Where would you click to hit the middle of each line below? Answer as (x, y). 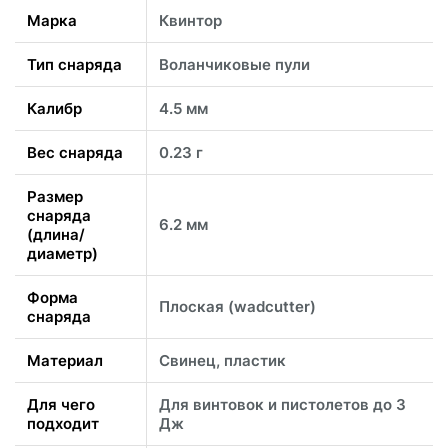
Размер (55, 197)
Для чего (61, 405)
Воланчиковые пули (234, 65)
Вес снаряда (75, 153)
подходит (63, 424)
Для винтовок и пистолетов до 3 (282, 405)
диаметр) (62, 254)
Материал (65, 361)
